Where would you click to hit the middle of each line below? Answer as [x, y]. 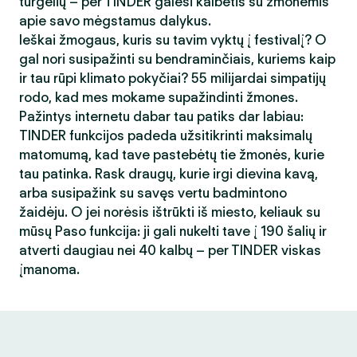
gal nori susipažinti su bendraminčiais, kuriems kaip [177, 59]
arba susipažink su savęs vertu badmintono [153, 193]
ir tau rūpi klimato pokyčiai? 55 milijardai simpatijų [173, 78]
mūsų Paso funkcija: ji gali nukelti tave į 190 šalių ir [173, 231]
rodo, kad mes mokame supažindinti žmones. [159, 97]
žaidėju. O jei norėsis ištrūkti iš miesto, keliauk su [170, 212]
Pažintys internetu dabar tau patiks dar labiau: [161, 116]
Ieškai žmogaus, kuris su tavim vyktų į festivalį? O [173, 40]
